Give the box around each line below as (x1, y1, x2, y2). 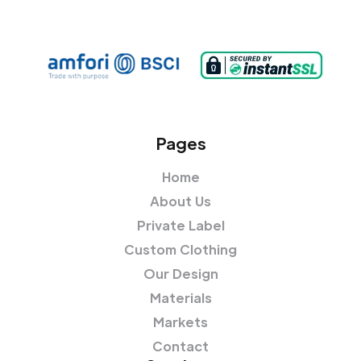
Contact (152, 338, 209, 355)
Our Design (143, 265, 218, 283)
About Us (150, 193, 211, 210)
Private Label (136, 217, 225, 234)
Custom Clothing (124, 241, 237, 259)
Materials (149, 289, 212, 307)
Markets (153, 313, 208, 331)
